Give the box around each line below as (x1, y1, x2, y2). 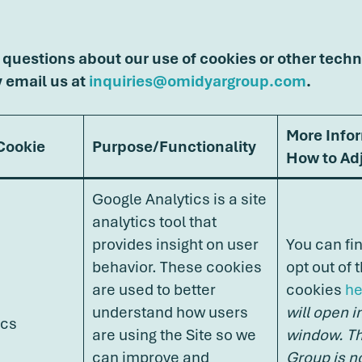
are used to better (92, 278, 216, 300)
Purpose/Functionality (92, 135, 256, 157)
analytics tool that (92, 210, 217, 232)
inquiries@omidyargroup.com (89, 69, 306, 91)
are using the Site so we (92, 323, 256, 345)
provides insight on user (92, 233, 259, 255)
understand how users (92, 301, 248, 322)
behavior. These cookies (92, 255, 262, 277)
